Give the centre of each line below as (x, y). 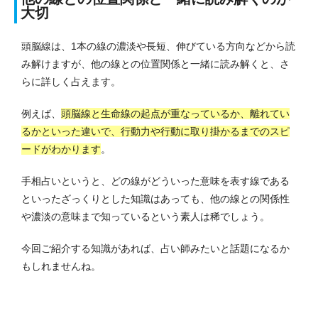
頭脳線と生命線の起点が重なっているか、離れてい (175, 113)
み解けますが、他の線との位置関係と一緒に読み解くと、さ (155, 64)
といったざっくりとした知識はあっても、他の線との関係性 (155, 198)
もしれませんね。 (61, 266)
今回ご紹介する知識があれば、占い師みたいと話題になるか (155, 248)
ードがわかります (61, 149)
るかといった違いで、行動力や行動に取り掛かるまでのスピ (155, 131)
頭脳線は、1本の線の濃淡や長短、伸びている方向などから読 (158, 46)
